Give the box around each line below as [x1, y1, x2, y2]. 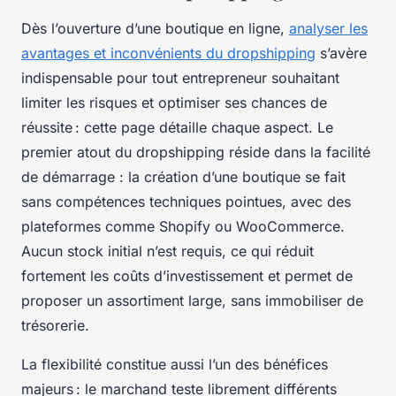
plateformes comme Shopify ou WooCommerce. [21, 217, 345, 235]
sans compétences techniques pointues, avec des [21, 192, 351, 210]
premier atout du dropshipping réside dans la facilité [21, 142, 370, 161]
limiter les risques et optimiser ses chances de [21, 93, 327, 111]
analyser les [289, 19, 368, 37]
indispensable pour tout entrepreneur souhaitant [21, 68, 339, 87]
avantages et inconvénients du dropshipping [21, 43, 316, 62]
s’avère [316, 43, 367, 62]
